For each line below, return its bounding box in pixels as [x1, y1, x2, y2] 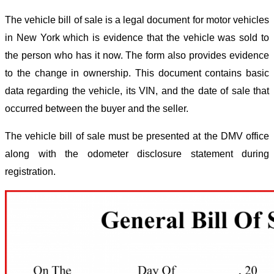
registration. [5, 166, 56, 177]
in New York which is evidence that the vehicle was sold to [5, 32, 269, 43]
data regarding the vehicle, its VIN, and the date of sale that [5, 86, 269, 97]
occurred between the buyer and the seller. [5, 103, 191, 114]
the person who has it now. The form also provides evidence [5, 50, 269, 61]
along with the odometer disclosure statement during [5, 149, 269, 160]
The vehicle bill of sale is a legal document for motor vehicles [5, 15, 269, 26]
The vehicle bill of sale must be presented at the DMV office [5, 131, 269, 142]
